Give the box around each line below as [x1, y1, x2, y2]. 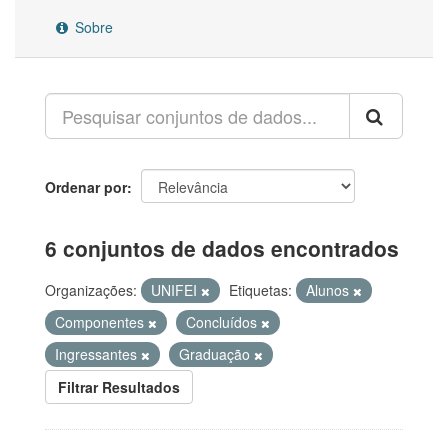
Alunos [306, 280, 353, 300]
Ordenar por [45, 177, 127, 197]
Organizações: [45, 280, 137, 300]
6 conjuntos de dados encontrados [45, 233, 399, 263]
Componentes [55, 312, 148, 332]
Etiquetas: [229, 280, 292, 300]
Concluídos [186, 312, 261, 332]
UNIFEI [151, 280, 201, 300]
